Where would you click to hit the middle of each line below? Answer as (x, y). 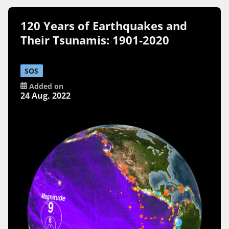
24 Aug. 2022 (46, 96)
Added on (45, 86)
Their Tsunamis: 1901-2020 (95, 40)
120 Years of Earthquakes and (104, 26)
